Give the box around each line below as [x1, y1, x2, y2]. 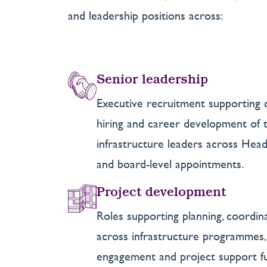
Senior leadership [97, 74, 208, 88]
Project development [97, 187, 226, 200]
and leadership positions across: [68, 8, 223, 23]
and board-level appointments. [97, 157, 247, 171]
